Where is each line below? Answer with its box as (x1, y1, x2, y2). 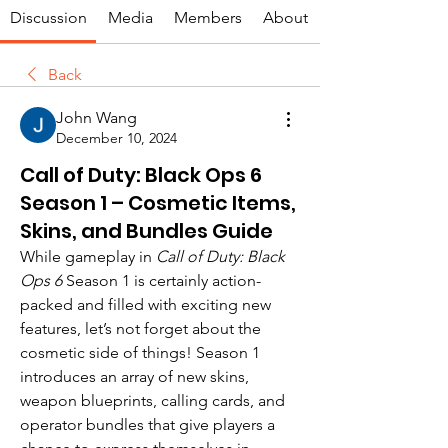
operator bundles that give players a (20, 415, 275, 434)
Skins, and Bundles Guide (20, 217, 273, 245)
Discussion (9, 8, 87, 27)
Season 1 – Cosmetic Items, (20, 189, 296, 217)
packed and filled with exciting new (20, 295, 271, 314)
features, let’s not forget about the (20, 319, 261, 338)
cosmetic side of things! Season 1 (20, 343, 260, 362)
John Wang (56, 108, 137, 127)
